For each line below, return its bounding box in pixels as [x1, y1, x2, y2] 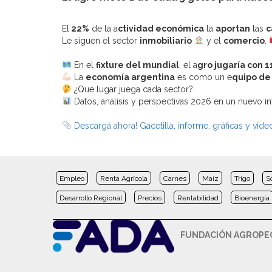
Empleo [59, 174, 84, 183]
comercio [223, 35, 265, 46]
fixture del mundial [95, 59, 179, 70]
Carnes [163, 174, 186, 183]
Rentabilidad [177, 193, 219, 202]
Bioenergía [234, 193, 270, 202]
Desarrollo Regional [59, 193, 122, 202]
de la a [89, 23, 118, 33]
